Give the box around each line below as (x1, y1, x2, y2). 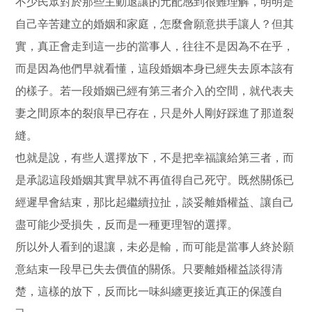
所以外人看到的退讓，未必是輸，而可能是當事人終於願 (15, 240, 295, 253)
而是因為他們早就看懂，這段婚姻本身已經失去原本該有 (15, 62, 295, 75)
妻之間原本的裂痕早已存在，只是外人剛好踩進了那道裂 (15, 107, 295, 119)
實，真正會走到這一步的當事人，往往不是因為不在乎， (15, 40, 295, 52)
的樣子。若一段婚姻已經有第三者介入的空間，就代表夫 (15, 84, 295, 97)
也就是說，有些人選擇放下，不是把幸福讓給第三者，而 (15, 151, 295, 164)
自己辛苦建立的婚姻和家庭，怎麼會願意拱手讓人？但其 (15, 17, 295, 30)
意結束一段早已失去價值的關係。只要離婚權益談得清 (15, 263, 283, 275)
